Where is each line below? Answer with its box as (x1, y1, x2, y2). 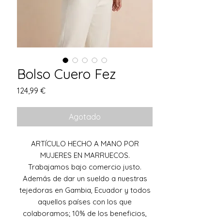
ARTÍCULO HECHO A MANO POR (31, 139, 139, 148)
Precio (45, 85, 67, 95)
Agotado (69, 111, 101, 122)
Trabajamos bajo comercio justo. (28, 162, 141, 171)
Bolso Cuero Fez (17, 65, 116, 82)
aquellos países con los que (38, 197, 132, 206)
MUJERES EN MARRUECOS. (40, 150, 130, 160)
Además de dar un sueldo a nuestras (22, 173, 147, 183)
